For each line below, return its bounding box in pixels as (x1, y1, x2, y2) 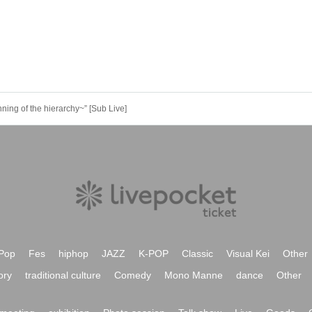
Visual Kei (226, 248, 270, 259)
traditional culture (25, 270, 101, 281)
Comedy (114, 270, 151, 281)
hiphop (58, 248, 88, 259)
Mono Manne (164, 270, 223, 281)
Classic (182, 248, 213, 259)
